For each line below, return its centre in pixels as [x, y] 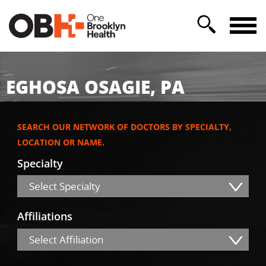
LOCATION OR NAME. [61, 142]
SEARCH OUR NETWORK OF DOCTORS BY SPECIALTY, [124, 127]
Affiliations [45, 216]
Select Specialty [65, 186]
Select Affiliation [66, 239]
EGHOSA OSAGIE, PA [95, 87]
